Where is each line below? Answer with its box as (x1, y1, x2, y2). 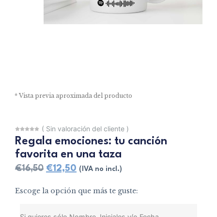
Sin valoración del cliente (46, 124, 126, 133)
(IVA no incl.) (79, 165, 122, 173)
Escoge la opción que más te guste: (15, 186, 138, 196)
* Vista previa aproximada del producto (15, 92, 132, 100)
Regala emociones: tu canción (15, 135, 167, 147)
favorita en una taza (15, 148, 122, 160)
